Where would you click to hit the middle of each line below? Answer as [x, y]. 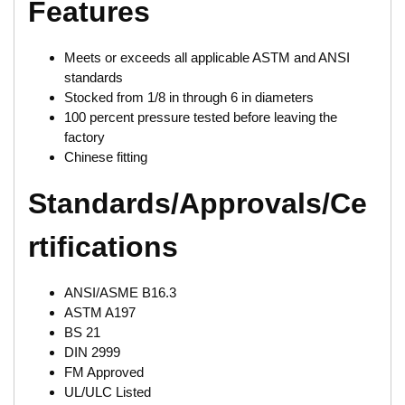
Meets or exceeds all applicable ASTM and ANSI [207, 58]
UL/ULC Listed [108, 392]
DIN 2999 [92, 353]
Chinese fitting [106, 157]
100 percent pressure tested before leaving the [201, 118]
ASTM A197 [100, 313]
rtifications [103, 247]
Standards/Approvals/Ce [198, 204]
